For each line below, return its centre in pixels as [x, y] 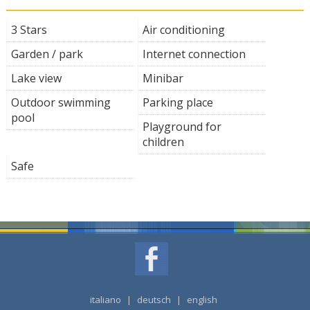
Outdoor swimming [61, 102]
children [163, 142]
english [202, 299]
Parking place [177, 102]
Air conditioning [183, 29]
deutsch [154, 299]
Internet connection [194, 54]
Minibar [163, 78]
